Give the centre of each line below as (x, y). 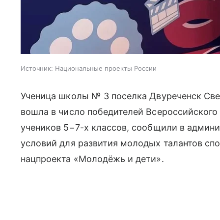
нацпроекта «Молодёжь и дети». (92, 159)
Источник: (37, 68)
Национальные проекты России (106, 68)
